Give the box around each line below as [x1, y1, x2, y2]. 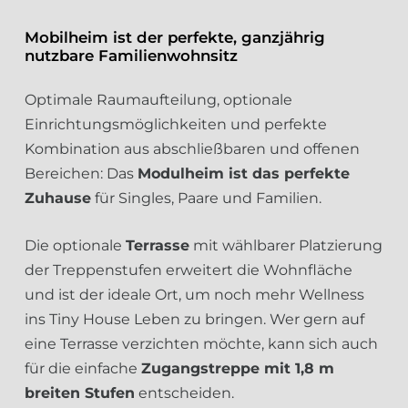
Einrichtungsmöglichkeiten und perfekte [25, 116, 327, 133]
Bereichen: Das [25, 165, 138, 182]
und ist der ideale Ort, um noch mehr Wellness [25, 286, 364, 303]
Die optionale [25, 237, 126, 254]
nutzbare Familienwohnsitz [25, 46, 238, 65]
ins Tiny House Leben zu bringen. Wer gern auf [25, 311, 364, 328]
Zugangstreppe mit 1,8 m [141, 360, 334, 377]
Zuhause [25, 189, 91, 207]
